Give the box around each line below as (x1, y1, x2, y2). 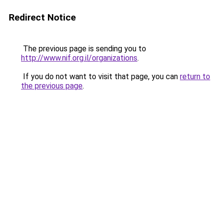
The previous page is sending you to (21, 44, 146, 53)
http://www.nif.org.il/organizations (21, 53, 137, 63)
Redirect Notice (9, 12, 76, 23)
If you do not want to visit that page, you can (21, 72, 180, 81)
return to (180, 72, 210, 81)
